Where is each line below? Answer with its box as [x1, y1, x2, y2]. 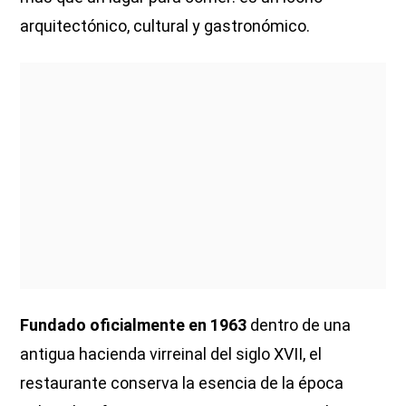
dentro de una [246, 315, 352, 335]
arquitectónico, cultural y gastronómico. [20, 16, 311, 36]
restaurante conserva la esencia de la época [20, 373, 344, 393]
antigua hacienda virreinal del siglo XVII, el [20, 344, 323, 364]
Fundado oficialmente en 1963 [20, 315, 247, 335]
